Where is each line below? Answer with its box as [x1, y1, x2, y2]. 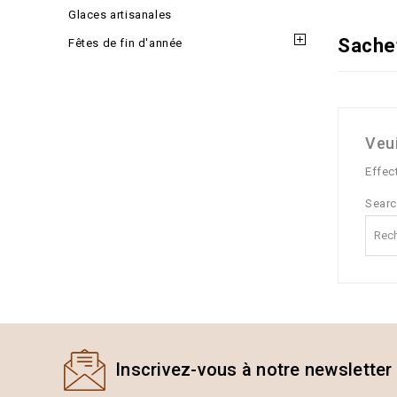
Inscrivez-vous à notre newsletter [115, 359, 393, 380]
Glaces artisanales [68, 8, 172, 21]
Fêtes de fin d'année [68, 36, 183, 50]
